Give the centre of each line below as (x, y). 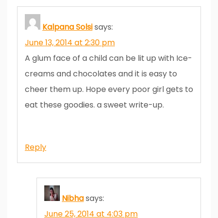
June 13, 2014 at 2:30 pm (70, 42)
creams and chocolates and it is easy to (101, 73)
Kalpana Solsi (67, 27)
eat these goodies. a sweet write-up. (94, 105)
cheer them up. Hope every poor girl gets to (109, 89)
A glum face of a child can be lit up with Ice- (109, 58)
